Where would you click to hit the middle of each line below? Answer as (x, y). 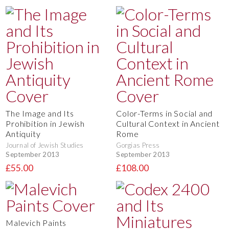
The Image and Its (40, 113)
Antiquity (23, 133)
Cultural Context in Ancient (168, 123)
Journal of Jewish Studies (45, 145)
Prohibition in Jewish (45, 123)
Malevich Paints (36, 223)
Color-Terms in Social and (165, 113)
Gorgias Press (138, 145)
